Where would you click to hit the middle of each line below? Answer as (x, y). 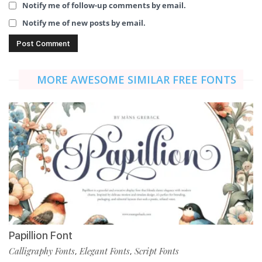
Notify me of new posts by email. (84, 23)
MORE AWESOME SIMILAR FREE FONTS (137, 80)
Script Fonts (157, 251)
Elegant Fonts (105, 251)
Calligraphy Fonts (42, 251)
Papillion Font (41, 236)
